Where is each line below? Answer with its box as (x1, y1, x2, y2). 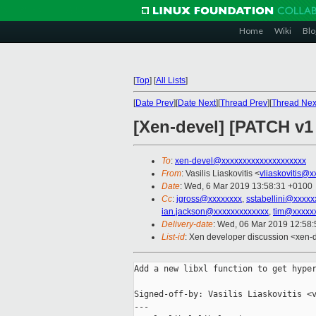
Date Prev (135, 98, 174, 108)
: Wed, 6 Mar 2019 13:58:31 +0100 (180, 181, 312, 192)
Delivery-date (162, 219, 213, 230)
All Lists (156, 75, 186, 85)
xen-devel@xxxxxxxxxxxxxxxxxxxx (175, 156, 306, 166)
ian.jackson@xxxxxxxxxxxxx (162, 207, 269, 217)
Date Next (178, 98, 216, 108)
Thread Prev (220, 98, 267, 108)
